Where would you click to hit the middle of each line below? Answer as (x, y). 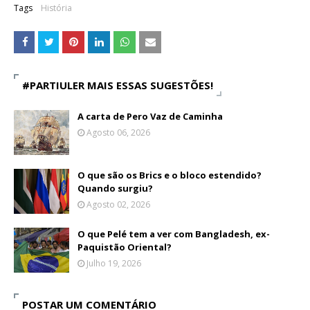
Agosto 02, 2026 (118, 205)
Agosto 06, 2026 (118, 133)
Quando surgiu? (115, 189)
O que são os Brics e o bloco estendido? (170, 175)
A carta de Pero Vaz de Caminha (150, 117)
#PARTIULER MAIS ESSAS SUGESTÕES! (118, 85)
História (56, 8)
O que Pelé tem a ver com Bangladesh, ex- (174, 234)
